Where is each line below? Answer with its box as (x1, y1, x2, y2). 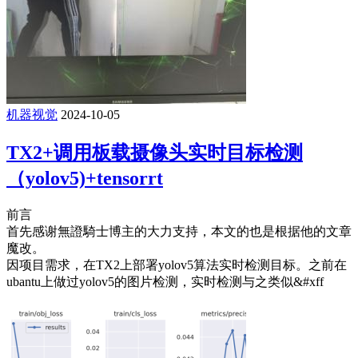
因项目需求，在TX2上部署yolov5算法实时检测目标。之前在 (6, 257, 347, 272)
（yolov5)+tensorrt (6, 167, 163, 189)
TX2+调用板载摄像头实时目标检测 (6, 141, 303, 163)
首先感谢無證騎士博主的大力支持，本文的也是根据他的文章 (6, 224, 352, 238)
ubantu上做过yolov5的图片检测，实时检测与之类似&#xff (6, 274, 324, 288)
